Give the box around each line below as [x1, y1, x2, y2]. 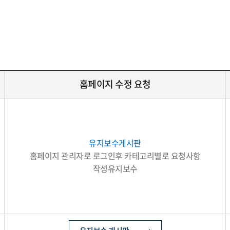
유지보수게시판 [89, 137, 141, 149]
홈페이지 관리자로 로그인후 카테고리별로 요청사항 [29, 149, 201, 162]
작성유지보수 [92, 162, 138, 175]
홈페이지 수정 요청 [79, 77, 151, 91]
